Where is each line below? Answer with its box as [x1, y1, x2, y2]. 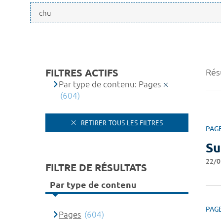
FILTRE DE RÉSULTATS [45, 161, 147, 173]
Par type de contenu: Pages [59, 79, 161, 89]
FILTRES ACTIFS [45, 67, 118, 78]
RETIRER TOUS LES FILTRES [79, 118, 163, 127]
